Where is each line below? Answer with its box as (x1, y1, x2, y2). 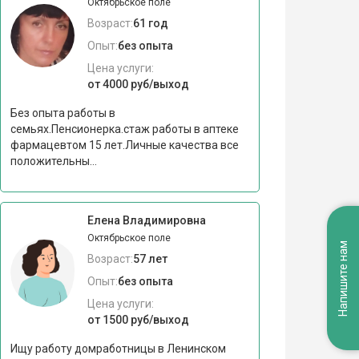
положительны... (10, 154, 97, 167)
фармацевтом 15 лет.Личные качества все (10, 138, 239, 151)
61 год (132, 16, 168, 30)
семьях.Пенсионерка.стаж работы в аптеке (10, 122, 239, 135)
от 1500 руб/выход (87, 313, 189, 326)
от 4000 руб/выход (87, 77, 189, 91)
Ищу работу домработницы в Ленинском (10, 341, 226, 355)
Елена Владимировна (87, 213, 206, 227)
